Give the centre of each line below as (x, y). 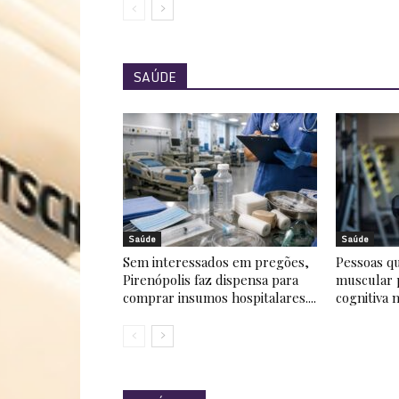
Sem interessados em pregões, (216, 262)
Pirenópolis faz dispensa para (211, 280)
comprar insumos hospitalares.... (220, 297)
